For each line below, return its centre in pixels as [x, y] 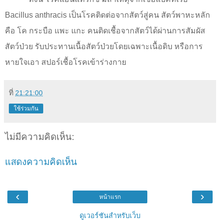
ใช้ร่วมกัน [26, 109]
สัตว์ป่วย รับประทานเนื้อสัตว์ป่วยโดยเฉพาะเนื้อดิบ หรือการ [104, 47]
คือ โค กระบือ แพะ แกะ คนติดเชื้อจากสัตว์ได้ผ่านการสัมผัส [105, 31]
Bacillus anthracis [37, 15]
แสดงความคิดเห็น [41, 162]
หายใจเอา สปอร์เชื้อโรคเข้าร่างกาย [66, 62]
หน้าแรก [110, 197]
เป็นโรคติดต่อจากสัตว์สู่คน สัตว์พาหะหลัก [139, 15]
